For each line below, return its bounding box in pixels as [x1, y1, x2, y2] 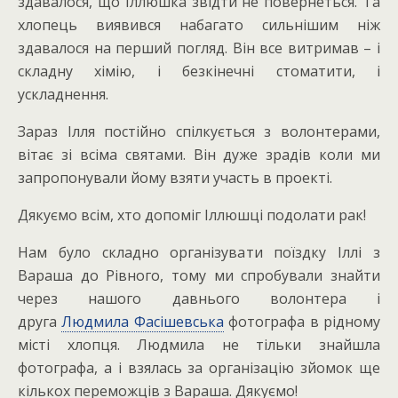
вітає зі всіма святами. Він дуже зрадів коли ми [18, 145, 380, 164]
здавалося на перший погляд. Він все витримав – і [18, 38, 380, 58]
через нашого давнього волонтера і [18, 289, 380, 308]
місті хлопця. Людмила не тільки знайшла [18, 335, 380, 354]
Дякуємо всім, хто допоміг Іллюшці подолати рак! [18, 205, 366, 225]
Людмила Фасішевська [61, 312, 224, 331]
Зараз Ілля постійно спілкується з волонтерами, [18, 122, 380, 141]
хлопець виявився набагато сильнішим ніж [18, 15, 380, 35]
